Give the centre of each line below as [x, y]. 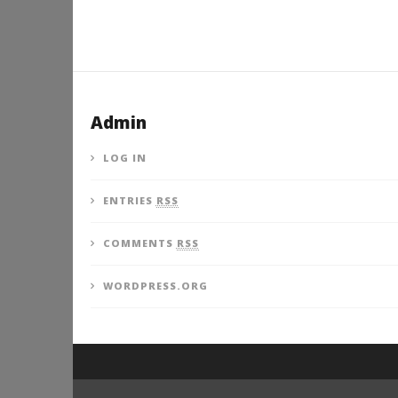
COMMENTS [139, 243]
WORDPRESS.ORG [155, 286]
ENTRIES [129, 201]
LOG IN [124, 158]
